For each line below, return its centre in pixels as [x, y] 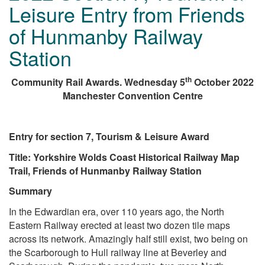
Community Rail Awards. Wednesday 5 [98, 82]
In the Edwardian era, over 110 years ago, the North [117, 211]
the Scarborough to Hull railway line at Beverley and [118, 252]
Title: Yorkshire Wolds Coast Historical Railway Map [124, 157]
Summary [30, 191]
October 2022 [223, 82]
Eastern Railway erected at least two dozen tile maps [119, 225]
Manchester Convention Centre [132, 96]
